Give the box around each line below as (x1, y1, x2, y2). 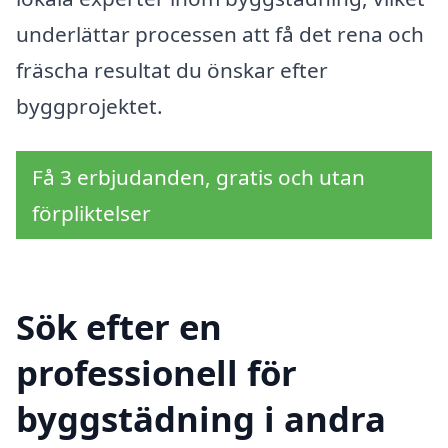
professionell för (16, 348, 297, 396)
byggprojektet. (16, 91, 163, 120)
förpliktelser (32, 199, 151, 228)
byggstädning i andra (16, 394, 386, 442)
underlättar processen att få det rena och (16, 19, 424, 48)
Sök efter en (16, 302, 222, 350)
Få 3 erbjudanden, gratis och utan (32, 163, 365, 192)
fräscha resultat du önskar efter (16, 55, 328, 84)
